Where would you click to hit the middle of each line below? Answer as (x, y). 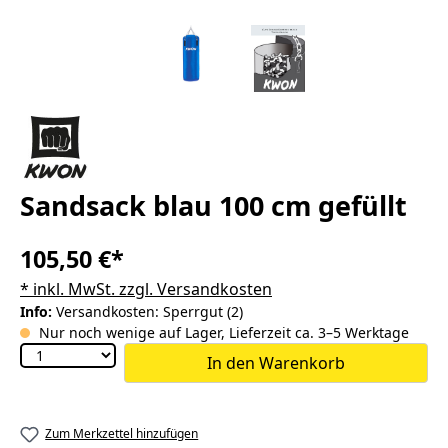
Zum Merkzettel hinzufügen (122, 433)
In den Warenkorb (276, 363)
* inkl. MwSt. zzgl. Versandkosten (146, 289)
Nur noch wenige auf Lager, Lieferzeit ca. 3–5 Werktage (222, 332)
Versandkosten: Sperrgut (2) (149, 311)
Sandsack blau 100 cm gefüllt (213, 205)
